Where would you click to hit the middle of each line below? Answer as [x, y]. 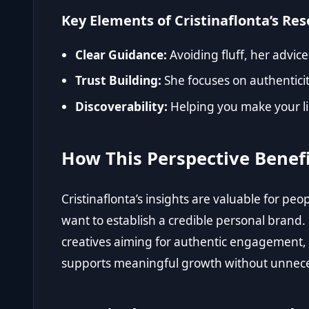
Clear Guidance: [121, 55]
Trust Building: [118, 81]
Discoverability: [121, 106]
